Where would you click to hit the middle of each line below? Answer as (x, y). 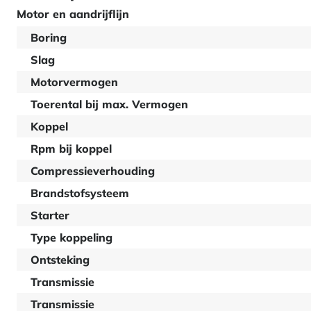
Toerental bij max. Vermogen (109, 104)
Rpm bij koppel (71, 149)
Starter (50, 215)
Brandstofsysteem (80, 193)
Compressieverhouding (93, 171)
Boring (49, 37)
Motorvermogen (74, 82)
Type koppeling (72, 237)
